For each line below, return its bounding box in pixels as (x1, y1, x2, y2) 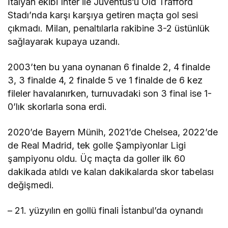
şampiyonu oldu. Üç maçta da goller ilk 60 (8, 153, 186, 164)
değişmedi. (8, 180, 54, 191)
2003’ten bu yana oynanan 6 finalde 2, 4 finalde (8, 62, 211, 73)
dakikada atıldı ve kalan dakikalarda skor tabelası (8, 166, 214, 178)
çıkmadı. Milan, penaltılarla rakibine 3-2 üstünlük (8, 23, 210, 34)
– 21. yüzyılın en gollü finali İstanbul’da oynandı (8, 205, 204, 216)
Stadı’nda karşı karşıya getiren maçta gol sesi (8, 10, 198, 21)
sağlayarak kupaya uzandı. (8, 36, 121, 47)
